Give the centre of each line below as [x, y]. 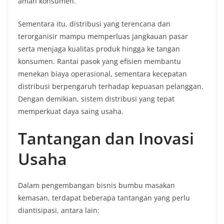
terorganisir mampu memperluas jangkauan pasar [103, 36]
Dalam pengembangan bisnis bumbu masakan [96, 185]
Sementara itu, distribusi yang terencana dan [94, 24]
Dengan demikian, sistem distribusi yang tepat [96, 99]
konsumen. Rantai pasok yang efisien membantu [99, 61]
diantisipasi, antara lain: [59, 210]
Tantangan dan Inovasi [106, 138]
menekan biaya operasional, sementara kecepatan [102, 74]
